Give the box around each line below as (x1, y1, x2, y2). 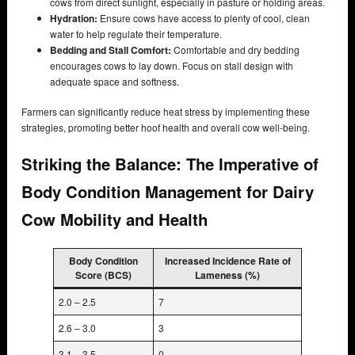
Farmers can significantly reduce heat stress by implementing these (21, 104, 310, 118)
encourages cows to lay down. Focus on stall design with (50, 58, 293, 72)
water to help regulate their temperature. (50, 26, 222, 40)
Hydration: (50, 10, 97, 25)
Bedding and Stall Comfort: (50, 42, 171, 57)
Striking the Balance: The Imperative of (21, 152, 319, 176)
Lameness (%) (195, 267, 260, 282)
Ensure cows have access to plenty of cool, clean (97, 10, 310, 25)
